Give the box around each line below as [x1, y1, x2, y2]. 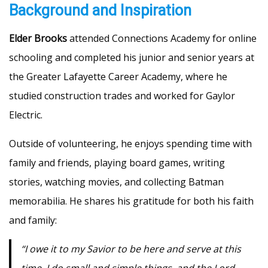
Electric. [9, 108, 42, 121]
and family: [9, 213, 57, 227]
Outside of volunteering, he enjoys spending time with [9, 136, 252, 150]
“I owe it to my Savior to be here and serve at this [21, 242, 241, 255]
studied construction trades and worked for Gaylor [9, 89, 235, 102]
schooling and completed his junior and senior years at [9, 50, 254, 64]
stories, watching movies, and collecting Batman [9, 175, 224, 188]
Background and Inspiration [9, 1, 191, 19]
